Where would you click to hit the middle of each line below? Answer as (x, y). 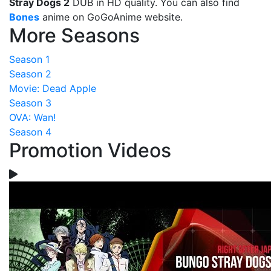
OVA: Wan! (32, 117)
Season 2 (30, 74)
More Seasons (74, 35)
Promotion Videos (90, 150)
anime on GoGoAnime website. (111, 17)
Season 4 (30, 132)
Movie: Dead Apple (53, 88)
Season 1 (29, 59)
